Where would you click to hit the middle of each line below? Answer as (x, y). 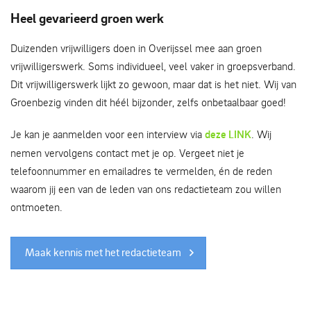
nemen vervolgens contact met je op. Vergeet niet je (127, 153)
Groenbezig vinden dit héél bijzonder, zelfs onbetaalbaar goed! (148, 102)
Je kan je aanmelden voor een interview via (108, 134)
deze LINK (228, 135)
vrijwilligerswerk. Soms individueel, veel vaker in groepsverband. (153, 66)
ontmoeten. (36, 207)
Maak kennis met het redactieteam (103, 253)
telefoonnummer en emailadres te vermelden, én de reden (141, 171)
